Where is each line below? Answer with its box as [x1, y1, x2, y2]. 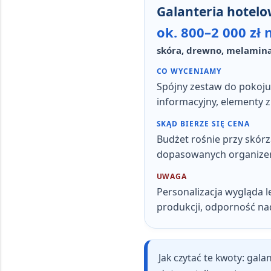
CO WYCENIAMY [156, 66, 222, 76]
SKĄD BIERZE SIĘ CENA [156, 119, 250, 129]
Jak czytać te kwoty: [158, 251, 244, 264]
